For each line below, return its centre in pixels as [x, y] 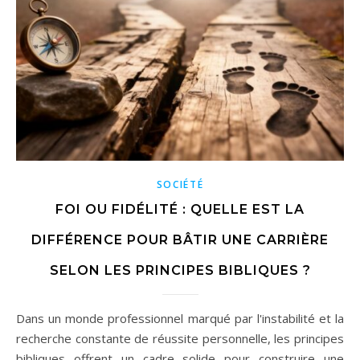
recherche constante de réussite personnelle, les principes [180, 339]
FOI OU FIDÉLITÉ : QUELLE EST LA [180, 210]
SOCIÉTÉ [180, 185]
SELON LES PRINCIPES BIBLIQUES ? [180, 271]
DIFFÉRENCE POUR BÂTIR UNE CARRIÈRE [180, 240]
